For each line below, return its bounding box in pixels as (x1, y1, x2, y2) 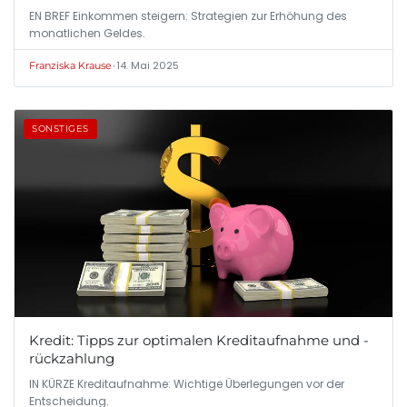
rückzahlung (29, 350, 114, 368)
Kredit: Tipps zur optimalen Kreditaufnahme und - (29, 332, 369, 350)
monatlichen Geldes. (29, 25, 145, 41)
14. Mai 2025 (116, 57, 179, 73)
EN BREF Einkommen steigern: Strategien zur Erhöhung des (29, 7, 347, 24)
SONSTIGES (32, 122, 89, 134)
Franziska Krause (29, 58, 112, 72)
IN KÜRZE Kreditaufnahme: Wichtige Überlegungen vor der (29, 376, 344, 392)
